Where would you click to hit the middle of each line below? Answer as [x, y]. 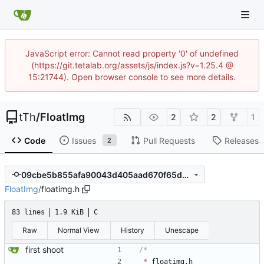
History [132, 230]
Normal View [79, 230]
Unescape [182, 230]
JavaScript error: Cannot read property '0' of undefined [132, 53]
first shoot [44, 250]
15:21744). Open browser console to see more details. [132, 77]
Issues [84, 140]
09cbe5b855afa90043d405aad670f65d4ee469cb [185, 174]
